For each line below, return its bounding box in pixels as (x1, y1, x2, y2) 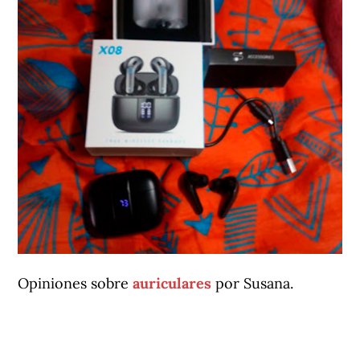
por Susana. (215, 273, 294, 292)
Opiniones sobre (18, 273, 133, 292)
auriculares (133, 273, 212, 292)
